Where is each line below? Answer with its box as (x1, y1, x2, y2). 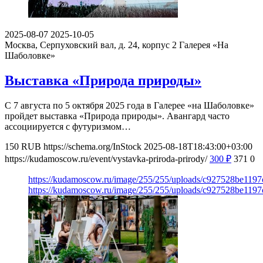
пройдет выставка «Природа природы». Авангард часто (5, 110, 230, 121)
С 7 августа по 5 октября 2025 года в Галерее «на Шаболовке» (5, 100, 254, 110)
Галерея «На (179, 39, 228, 50)
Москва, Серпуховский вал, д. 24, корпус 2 (5, 39, 179, 50)
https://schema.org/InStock (43, 141, 141, 151)
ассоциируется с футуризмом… (5, 121, 131, 131)
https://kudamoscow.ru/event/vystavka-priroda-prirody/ (5, 153, 207, 164)
